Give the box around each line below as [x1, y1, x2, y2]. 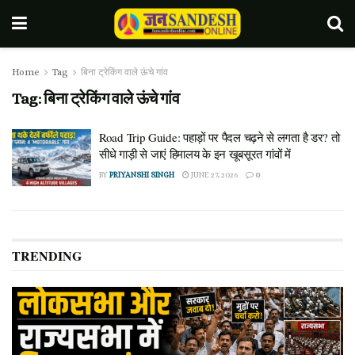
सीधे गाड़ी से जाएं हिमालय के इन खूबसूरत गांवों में [99, 146, 291, 162]
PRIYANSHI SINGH [109, 170, 174, 179]
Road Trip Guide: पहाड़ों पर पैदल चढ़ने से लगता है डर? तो [99, 129, 340, 145]
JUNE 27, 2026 [189, 170, 238, 179]
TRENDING [12, 246, 82, 265]
